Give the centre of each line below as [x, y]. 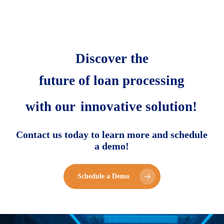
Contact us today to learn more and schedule [112, 135]
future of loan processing [112, 81]
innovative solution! [138, 107]
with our [52, 107]
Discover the [112, 59]
